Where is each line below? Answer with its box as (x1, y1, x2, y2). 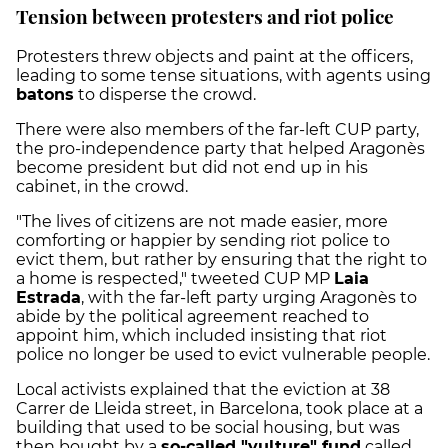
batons (16, 85, 74, 105)
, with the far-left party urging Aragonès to (81, 288, 417, 308)
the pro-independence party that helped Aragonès (16, 139, 425, 159)
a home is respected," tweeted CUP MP (16, 269, 334, 289)
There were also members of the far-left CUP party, (16, 120, 419, 140)
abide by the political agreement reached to (16, 307, 369, 327)
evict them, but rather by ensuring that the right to (16, 250, 427, 270)
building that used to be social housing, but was (16, 418, 400, 438)
